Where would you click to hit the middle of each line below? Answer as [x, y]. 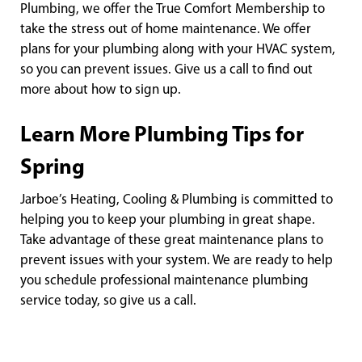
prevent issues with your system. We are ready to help [177, 261]
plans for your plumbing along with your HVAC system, [178, 50]
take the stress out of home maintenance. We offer [166, 29]
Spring [53, 168]
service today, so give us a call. [108, 301]
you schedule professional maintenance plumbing [164, 281]
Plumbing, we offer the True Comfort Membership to [173, 9]
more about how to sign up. [101, 90]
